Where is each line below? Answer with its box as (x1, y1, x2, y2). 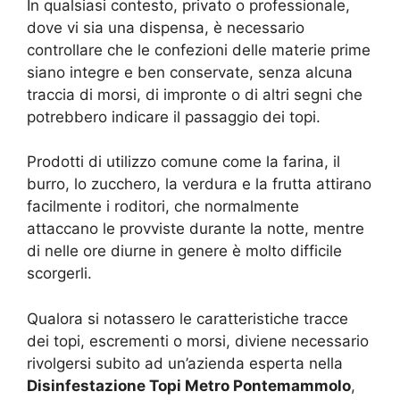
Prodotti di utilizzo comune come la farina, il (27, 153, 340, 171)
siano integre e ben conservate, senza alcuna (27, 62, 353, 81)
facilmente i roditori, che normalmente (27, 197, 299, 216)
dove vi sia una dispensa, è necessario (27, 18, 304, 37)
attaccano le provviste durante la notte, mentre (27, 220, 364, 238)
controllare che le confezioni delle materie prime (27, 40, 371, 59)
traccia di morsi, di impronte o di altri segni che (27, 85, 362, 104)
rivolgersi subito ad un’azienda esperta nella (27, 354, 343, 372)
